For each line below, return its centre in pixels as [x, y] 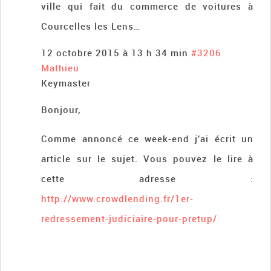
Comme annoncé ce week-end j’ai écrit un [147, 139]
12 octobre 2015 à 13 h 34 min [115, 53]
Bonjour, [61, 110]
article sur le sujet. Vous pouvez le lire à [147, 159]
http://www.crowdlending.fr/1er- [118, 199]
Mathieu [60, 68]
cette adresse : [147, 179]
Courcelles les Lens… [91, 26]
